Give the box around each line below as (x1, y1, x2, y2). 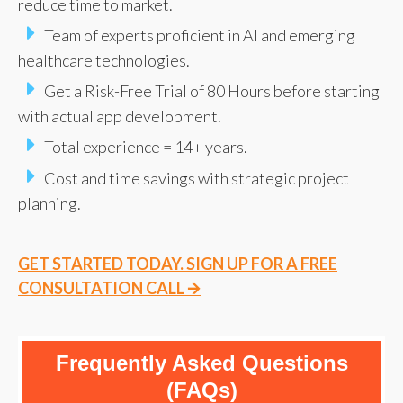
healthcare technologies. (18, 49, 190, 70)
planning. (18, 193, 81, 213)
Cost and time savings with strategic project (44, 167, 349, 188)
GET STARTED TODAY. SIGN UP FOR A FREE (18, 253, 337, 273)
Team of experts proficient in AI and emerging (44, 24, 355, 45)
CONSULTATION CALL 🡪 (18, 277, 201, 298)
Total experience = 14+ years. (44, 136, 247, 157)
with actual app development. (18, 105, 221, 126)
